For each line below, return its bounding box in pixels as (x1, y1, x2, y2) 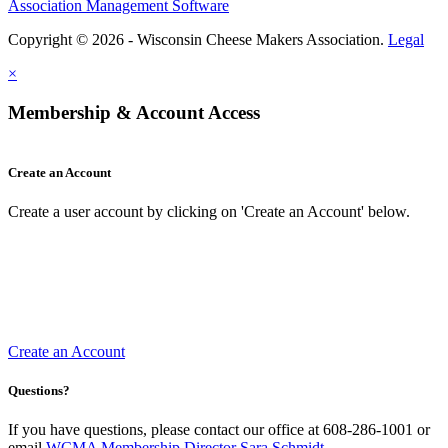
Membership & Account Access (8, 101, 260, 123)
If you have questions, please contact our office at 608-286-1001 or (8, 421, 430, 439)
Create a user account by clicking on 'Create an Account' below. (8, 202, 410, 220)
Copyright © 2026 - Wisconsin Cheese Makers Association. (8, 31, 388, 48)
